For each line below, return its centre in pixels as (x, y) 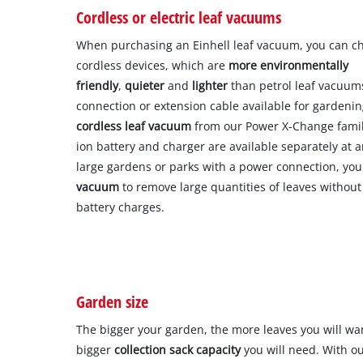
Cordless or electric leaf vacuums (179, 17)
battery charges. (121, 207)
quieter (147, 85)
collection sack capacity (176, 349)
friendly (98, 85)
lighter (212, 85)
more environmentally (289, 65)
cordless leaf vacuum (134, 126)
